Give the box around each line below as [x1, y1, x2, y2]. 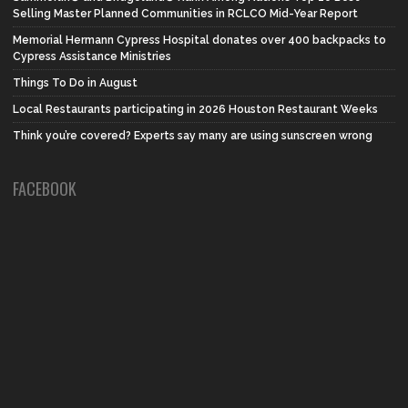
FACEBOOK [13, 176, 76, 200]
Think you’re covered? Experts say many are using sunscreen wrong [13, 128, 372, 142]
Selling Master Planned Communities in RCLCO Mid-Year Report [13, 6, 358, 20]
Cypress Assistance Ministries [13, 49, 171, 63]
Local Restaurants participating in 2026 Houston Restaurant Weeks [13, 102, 378, 116]
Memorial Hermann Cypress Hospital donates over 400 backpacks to [13, 33, 386, 46]
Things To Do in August [13, 76, 138, 89]
